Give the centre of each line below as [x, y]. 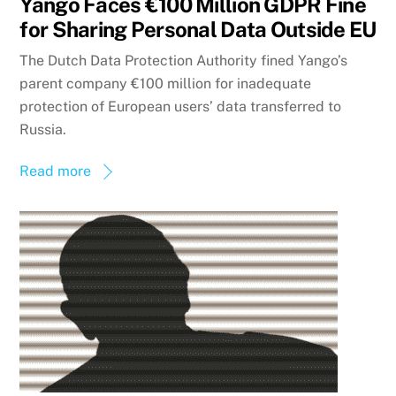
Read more [56, 171]
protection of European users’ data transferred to [181, 107]
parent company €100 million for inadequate [166, 84]
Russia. [43, 130]
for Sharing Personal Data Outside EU [198, 29]
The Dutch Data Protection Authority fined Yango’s [184, 61]
